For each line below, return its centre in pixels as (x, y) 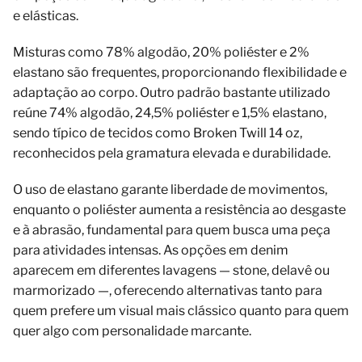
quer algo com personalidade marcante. (132, 331)
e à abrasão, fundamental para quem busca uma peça (172, 230)
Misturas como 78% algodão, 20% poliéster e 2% (161, 53)
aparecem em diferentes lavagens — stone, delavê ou (171, 271)
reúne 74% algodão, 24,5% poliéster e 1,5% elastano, (170, 113)
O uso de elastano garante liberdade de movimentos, (170, 190)
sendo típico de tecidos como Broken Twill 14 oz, (158, 133)
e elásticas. (46, 16)
